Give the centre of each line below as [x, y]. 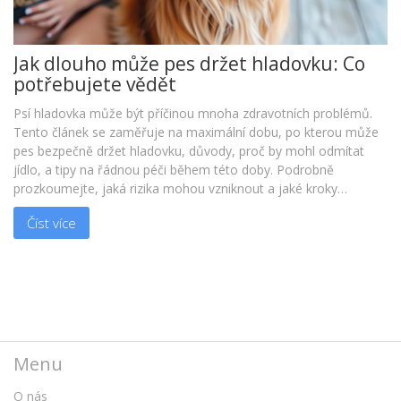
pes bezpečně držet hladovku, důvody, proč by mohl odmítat [189, 151]
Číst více [51, 222]
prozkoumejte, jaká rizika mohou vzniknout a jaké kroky [175, 189]
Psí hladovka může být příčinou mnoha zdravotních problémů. [193, 114]
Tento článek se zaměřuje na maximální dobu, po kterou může [196, 132]
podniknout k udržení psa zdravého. [116, 208]
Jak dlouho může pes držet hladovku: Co [189, 64]
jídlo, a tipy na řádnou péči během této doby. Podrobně [174, 170]
